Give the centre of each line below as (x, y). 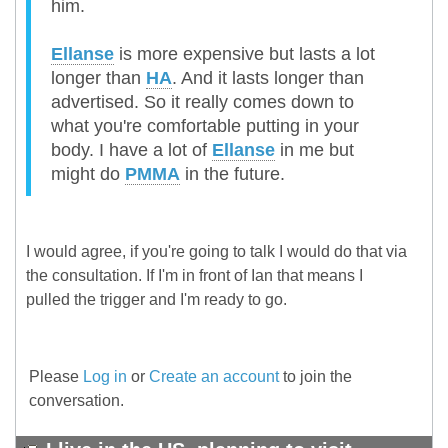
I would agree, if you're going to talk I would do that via (216, 252)
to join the (315, 377)
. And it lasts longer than (268, 78)
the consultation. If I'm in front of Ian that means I (194, 276)
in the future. (232, 174)
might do (88, 174)
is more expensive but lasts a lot (244, 54)
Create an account (214, 377)
